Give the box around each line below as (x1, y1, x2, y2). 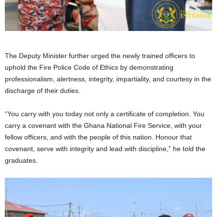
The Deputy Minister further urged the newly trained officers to (5, 51, 195, 60)
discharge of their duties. (5, 86, 80, 94)
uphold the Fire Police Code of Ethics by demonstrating (5, 63, 173, 71)
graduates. (5, 156, 38, 164)
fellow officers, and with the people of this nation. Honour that (5, 133, 192, 141)
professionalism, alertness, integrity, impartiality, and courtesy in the (5, 75, 211, 83)
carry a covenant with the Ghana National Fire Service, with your (5, 121, 202, 129)
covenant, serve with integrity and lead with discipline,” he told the (5, 144, 205, 153)
